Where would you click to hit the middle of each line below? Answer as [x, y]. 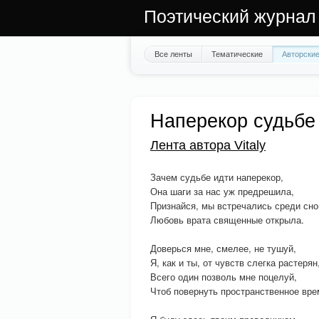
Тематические [237, 53]
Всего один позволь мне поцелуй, [224, 277]
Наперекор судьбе [233, 121]
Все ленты [173, 53]
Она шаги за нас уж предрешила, [222, 191]
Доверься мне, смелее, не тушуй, [223, 248]
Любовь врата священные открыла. [227, 220]
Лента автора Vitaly [208, 145]
